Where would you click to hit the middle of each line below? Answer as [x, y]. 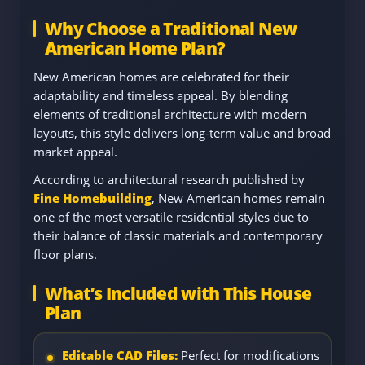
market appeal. [75, 151]
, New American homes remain [238, 198]
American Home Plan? [135, 48]
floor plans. [65, 254]
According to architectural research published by [169, 179]
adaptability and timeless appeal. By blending [161, 95]
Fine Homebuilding [92, 198]
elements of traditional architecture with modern [170, 114]
